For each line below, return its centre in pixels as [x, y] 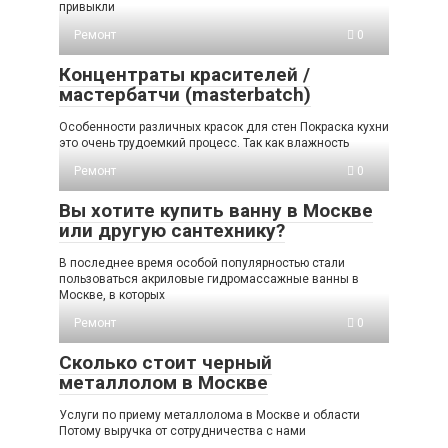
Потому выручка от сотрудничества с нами [182, 431]
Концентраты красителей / [184, 74]
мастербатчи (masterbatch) [185, 94]
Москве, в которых [112, 295]
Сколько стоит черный [165, 362]
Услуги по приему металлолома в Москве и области [209, 415]
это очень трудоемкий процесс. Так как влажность [204, 143]
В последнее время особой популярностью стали [202, 263]
